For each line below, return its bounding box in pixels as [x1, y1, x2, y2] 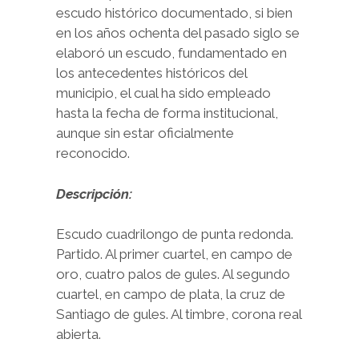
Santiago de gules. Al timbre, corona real [56, 306, 301, 323]
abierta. [56, 326, 101, 343]
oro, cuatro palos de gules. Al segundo [56, 266, 290, 283]
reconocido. [56, 145, 130, 162]
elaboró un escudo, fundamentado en [56, 45, 287, 62]
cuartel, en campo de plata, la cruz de [56, 286, 285, 303]
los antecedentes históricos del [56, 65, 247, 82]
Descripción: [56, 185, 132, 202]
